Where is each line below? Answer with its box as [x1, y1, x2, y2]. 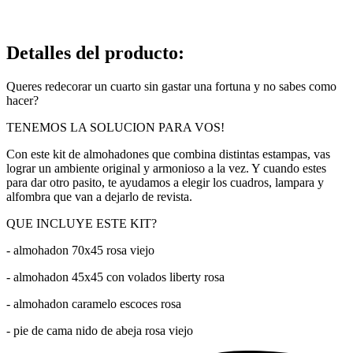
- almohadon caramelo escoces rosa [6, 296, 181, 310]
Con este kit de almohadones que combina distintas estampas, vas [6, 147, 330, 161]
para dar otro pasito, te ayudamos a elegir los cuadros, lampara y [6, 175, 324, 189]
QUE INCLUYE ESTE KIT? [6, 216, 157, 230]
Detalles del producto [6, 42, 178, 63]
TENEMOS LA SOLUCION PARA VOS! [6, 120, 225, 134]
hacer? [6, 93, 39, 107]
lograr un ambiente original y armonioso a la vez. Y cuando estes [6, 161, 326, 175]
